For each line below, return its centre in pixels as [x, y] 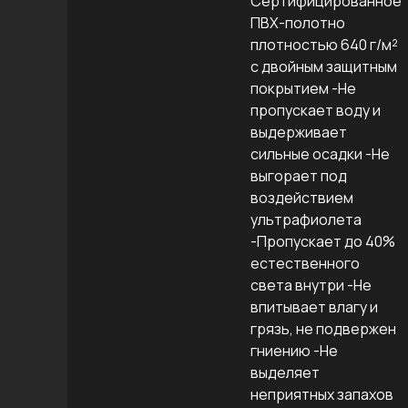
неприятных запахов [322, 394]
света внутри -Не [311, 285]
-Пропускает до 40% [323, 241]
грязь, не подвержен [323, 329]
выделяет [285, 372]
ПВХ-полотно [298, 23]
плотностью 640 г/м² [324, 45]
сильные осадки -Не [320, 154]
